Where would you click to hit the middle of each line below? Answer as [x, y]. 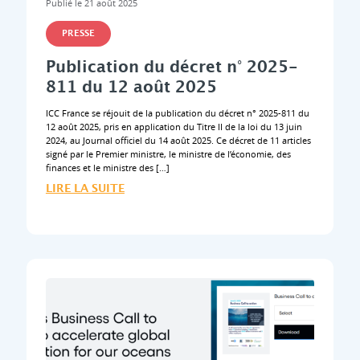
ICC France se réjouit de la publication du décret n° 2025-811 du [177, 113]
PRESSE [78, 34]
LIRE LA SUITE [85, 188]
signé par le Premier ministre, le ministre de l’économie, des [168, 154]
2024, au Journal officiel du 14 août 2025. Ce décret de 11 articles [178, 141]
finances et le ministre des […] [107, 168]
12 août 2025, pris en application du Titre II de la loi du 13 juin [174, 127]
